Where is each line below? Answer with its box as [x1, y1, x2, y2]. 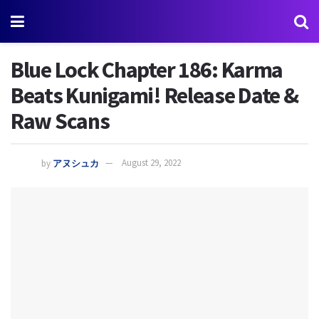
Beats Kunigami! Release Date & [11, 81, 298, 110]
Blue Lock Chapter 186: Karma [11, 56, 283, 84]
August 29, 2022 [122, 157, 181, 169]
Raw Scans [11, 107, 110, 135]
